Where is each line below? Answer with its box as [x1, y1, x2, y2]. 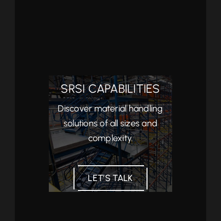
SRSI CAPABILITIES [61, 81, 160, 96]
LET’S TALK [88, 173, 133, 184]
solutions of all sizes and [63, 118, 158, 129]
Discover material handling [58, 103, 163, 114]
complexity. [88, 133, 133, 144]
